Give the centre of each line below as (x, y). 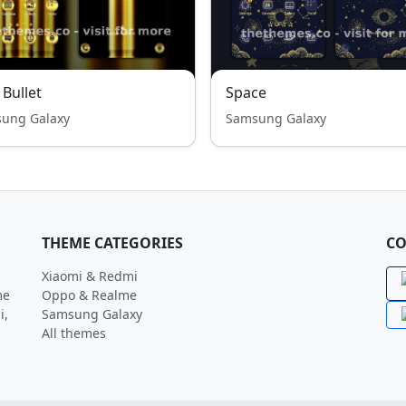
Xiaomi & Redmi (90, 276)
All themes (74, 333)
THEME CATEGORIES (112, 243)
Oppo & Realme (89, 295)
